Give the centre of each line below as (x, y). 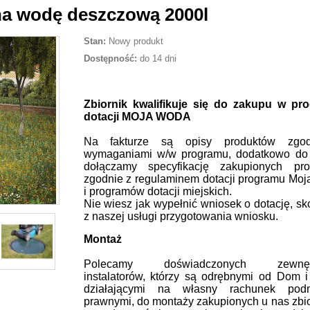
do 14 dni (156, 58)
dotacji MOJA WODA (137, 117)
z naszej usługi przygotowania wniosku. (181, 216)
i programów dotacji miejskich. (157, 191)
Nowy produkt (134, 41)
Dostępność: (110, 58)
